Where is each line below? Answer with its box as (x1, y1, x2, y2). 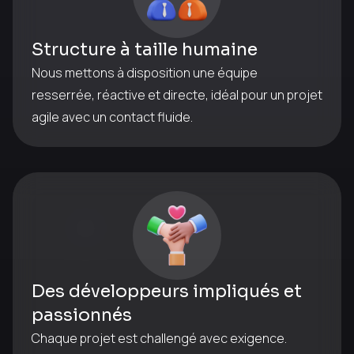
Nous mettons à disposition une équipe (32, 64, 258, 81)
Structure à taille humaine (32, 39, 258, 60)
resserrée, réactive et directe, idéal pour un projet (32, 86, 322, 104)
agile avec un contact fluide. (32, 108, 193, 126)
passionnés (32, 304, 132, 326)
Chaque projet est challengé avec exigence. (32, 330, 287, 347)
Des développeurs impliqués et (32, 281, 302, 302)
